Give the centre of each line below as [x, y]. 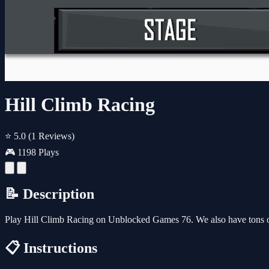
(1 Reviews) [51, 136]
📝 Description [50, 194]
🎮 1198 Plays [32, 152]
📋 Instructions [51, 248]
